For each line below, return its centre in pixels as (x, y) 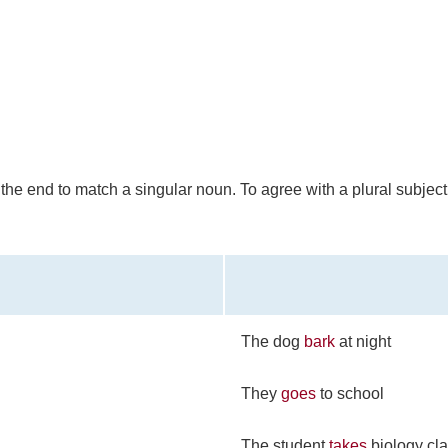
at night (363, 341)
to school (350, 393)
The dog (272, 341)
